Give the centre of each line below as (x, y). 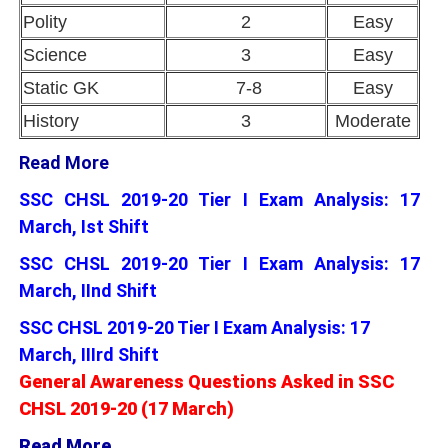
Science (55, 55)
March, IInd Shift (88, 291)
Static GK (61, 88)
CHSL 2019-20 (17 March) (126, 409)
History (51, 121)
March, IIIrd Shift (89, 355)
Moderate (372, 121)
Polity (45, 22)
